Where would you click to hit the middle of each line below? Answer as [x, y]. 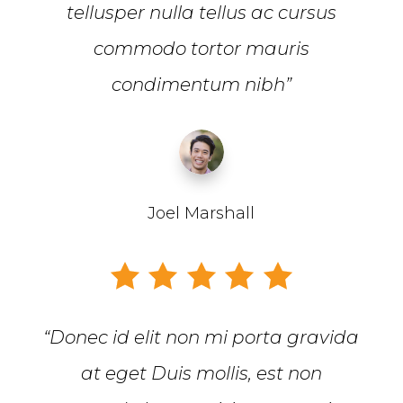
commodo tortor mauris [201, 48]
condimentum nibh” [201, 84]
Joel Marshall [201, 213]
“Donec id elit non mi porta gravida [201, 337]
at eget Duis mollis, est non [201, 373]
